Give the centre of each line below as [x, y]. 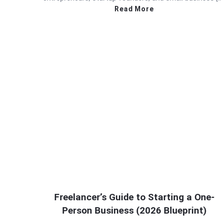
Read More [134, 9]
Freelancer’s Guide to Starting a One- [134, 197]
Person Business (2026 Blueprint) [134, 211]
